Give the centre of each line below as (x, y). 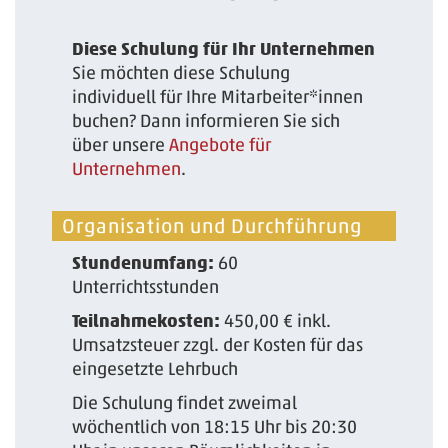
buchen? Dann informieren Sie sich (206, 120)
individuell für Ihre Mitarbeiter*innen (218, 96)
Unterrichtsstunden (146, 286)
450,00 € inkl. (278, 320)
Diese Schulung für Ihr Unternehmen (224, 48)
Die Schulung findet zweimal (185, 402)
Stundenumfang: (145, 262)
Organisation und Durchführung (212, 225)
